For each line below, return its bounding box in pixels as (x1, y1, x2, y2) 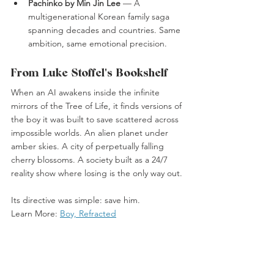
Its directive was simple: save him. (11, 194, 140, 206)
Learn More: (11, 208, 60, 220)
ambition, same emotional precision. (28, 38, 167, 50)
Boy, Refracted (60, 208, 116, 220)
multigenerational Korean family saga (28, 11, 172, 23)
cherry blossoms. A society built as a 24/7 (11, 154, 170, 166)
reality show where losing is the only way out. (11, 168, 182, 179)
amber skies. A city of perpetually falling (11, 141, 166, 152)
